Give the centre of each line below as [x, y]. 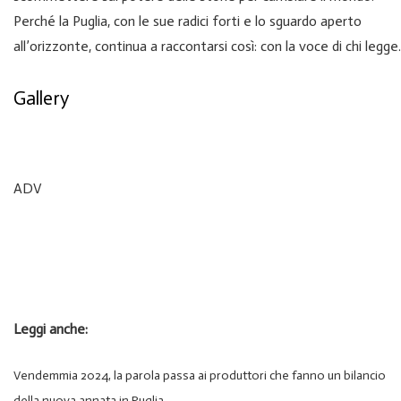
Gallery [41, 98]
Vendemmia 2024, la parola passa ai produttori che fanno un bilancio [200, 376]
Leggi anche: [51, 329]
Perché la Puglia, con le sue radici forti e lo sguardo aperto [188, 21]
